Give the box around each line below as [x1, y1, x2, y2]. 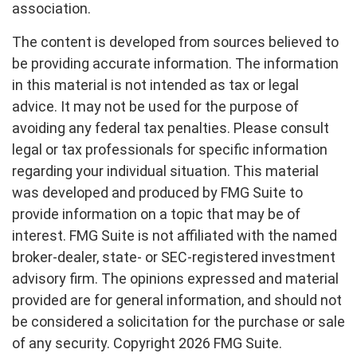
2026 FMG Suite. [178, 335, 282, 351]
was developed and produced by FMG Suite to [12, 184, 303, 201]
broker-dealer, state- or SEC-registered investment [12, 249, 335, 265]
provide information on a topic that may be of [12, 206, 300, 222]
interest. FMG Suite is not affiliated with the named [12, 227, 337, 244]
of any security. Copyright [12, 335, 178, 351]
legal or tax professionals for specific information [12, 141, 328, 158]
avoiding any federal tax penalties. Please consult [12, 120, 329, 136]
